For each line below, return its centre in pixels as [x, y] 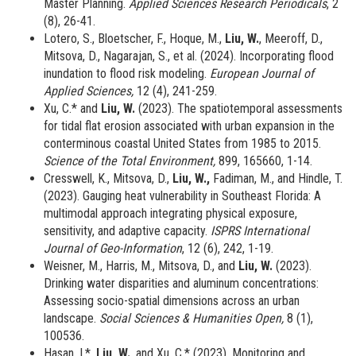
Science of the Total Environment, [131, 161]
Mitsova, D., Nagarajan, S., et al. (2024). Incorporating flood [189, 56]
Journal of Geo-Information [113, 249]
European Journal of [262, 74]
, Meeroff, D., [291, 39]
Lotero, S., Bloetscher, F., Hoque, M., [134, 39]
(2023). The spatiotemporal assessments [239, 109]
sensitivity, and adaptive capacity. [127, 231]
